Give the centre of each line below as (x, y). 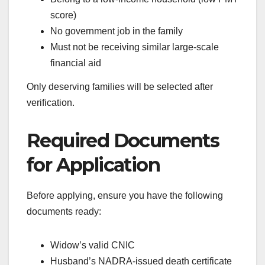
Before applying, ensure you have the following (125, 195)
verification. (51, 102)
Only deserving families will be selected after (120, 86)
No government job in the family (117, 31)
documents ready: (64, 211)
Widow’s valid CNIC (93, 245)
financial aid (76, 63)
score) (63, 15)
